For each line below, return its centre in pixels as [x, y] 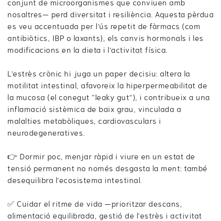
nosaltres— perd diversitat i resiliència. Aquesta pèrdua [110, 14]
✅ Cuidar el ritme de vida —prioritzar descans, [95, 204]
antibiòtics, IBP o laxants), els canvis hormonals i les [106, 38]
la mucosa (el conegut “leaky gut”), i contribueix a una [109, 97]
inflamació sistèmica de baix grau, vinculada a [94, 109]
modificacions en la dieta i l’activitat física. [88, 50]
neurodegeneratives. [46, 133]
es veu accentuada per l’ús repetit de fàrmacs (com [104, 26]
